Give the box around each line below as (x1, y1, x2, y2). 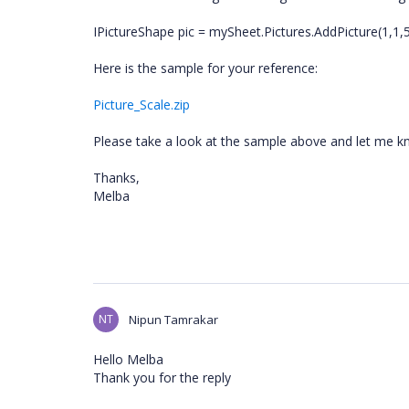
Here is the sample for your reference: (93, 59, 318, 77)
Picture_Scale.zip (93, 96, 190, 113)
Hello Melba (93, 351, 163, 368)
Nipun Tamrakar (129, 311, 218, 328)
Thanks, (93, 169, 140, 186)
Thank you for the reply (93, 369, 231, 386)
